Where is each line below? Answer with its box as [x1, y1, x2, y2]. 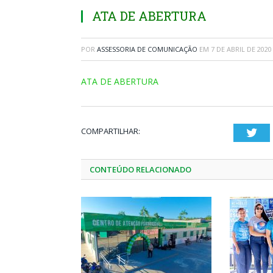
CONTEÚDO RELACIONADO [90, 164, 191, 175]
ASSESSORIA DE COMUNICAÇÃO [97, 44, 197, 54]
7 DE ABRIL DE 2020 [211, 44, 272, 54]
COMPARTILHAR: [81, 126, 140, 136]
